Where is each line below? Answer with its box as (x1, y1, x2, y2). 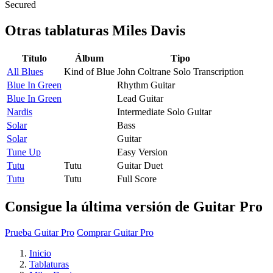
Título (21, 52, 47, 63)
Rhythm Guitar (117, 79, 175, 90)
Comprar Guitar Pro (77, 227, 154, 238)
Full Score (117, 173, 157, 184)
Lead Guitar (117, 93, 163, 104)
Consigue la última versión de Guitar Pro (5, 198, 263, 214)
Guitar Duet (117, 160, 163, 171)
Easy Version (117, 146, 168, 157)
